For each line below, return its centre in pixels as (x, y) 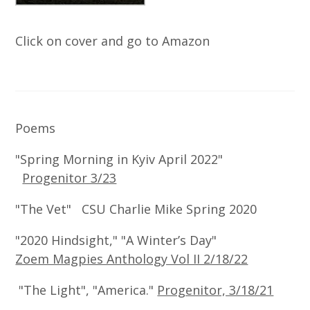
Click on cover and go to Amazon (113, 41)
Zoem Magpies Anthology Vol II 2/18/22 (132, 259)
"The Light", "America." (86, 290)
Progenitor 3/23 (70, 178)
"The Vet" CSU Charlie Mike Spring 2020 (136, 209)
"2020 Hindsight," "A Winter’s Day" (149, 240)
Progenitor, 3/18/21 (216, 290)
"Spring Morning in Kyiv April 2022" (152, 159)
